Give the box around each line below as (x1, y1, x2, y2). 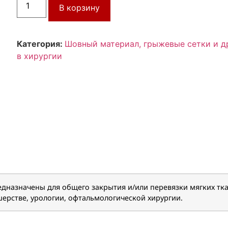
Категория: (17, 38, 65, 49)
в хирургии (17, 50, 63, 61)
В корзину (59, 2, 100, 13)
